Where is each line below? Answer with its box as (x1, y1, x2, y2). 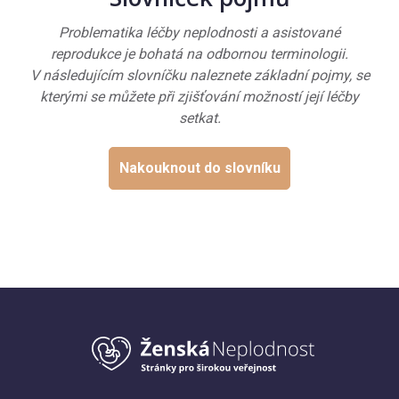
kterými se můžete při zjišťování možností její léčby (40, 88, 359, 106)
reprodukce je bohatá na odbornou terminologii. (51, 45, 348, 63)
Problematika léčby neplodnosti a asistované (59, 24, 340, 42)
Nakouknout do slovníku (118, 159, 281, 176)
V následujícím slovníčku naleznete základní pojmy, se (29, 67, 370, 85)
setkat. (178, 110, 221, 127)
